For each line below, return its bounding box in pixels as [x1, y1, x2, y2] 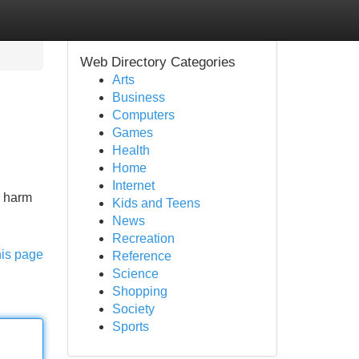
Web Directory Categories [79, 54, 236, 70]
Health [111, 143, 150, 157]
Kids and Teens [111, 196, 200, 210]
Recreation [111, 232, 175, 245]
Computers [111, 108, 175, 122]
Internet [111, 179, 155, 192]
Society [111, 302, 155, 316]
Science [111, 267, 159, 280]
